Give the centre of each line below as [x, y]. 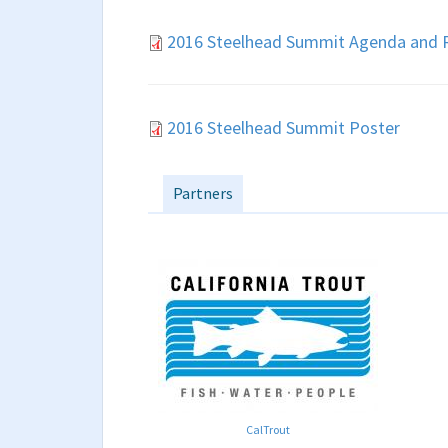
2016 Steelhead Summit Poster [283, 127]
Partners [203, 193]
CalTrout [267, 429]
